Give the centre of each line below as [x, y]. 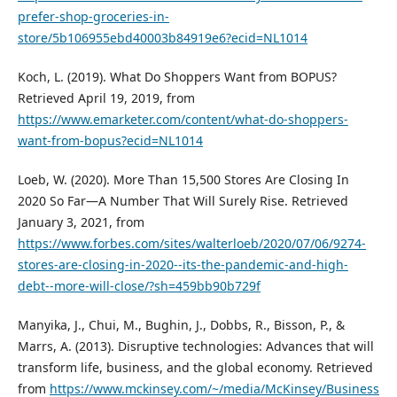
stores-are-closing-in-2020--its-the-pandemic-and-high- [183, 265]
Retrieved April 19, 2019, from [106, 98]
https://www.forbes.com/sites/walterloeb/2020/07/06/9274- [191, 244]
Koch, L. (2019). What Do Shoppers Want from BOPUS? [177, 77]
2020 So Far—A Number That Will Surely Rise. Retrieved [183, 201]
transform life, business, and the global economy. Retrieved [195, 368]
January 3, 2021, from [81, 222]
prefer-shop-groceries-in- [93, 17]
